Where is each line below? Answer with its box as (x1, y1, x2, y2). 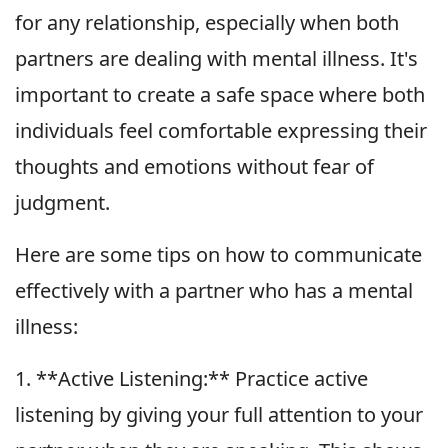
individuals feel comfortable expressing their (15, 116, 427, 144)
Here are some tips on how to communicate (15, 240, 422, 268)
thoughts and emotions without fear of (15, 152, 374, 180)
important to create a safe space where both (15, 80, 425, 108)
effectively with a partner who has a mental (15, 276, 413, 304)
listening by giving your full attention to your (15, 400, 423, 428)
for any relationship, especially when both (15, 8, 399, 36)
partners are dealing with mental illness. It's (15, 44, 418, 72)
